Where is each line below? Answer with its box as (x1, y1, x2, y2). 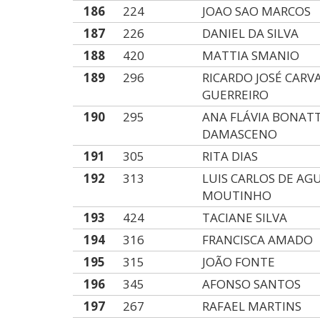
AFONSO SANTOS (202, 276, 301, 292)
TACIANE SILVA (202, 209, 288, 226)
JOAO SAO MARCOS (202, 3, 311, 19)
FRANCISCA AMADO (202, 231, 314, 248)
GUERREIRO (202, 86, 269, 103)
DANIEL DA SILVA (202, 25, 299, 41)
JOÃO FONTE (202, 254, 276, 270)
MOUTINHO (202, 187, 272, 204)
